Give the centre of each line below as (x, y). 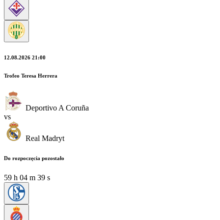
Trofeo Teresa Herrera (31, 75)
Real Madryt (45, 138)
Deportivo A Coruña (57, 108)
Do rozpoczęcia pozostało (34, 158)
